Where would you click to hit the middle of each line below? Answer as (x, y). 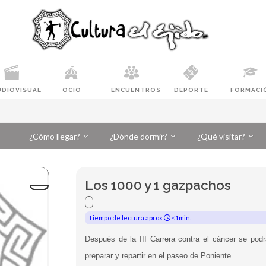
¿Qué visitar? (221, 136)
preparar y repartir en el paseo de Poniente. (161, 256)
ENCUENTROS (136, 90)
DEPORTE (191, 90)
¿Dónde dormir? (139, 136)
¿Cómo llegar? (55, 136)
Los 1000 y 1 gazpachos (158, 185)
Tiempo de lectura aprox (126, 218)
